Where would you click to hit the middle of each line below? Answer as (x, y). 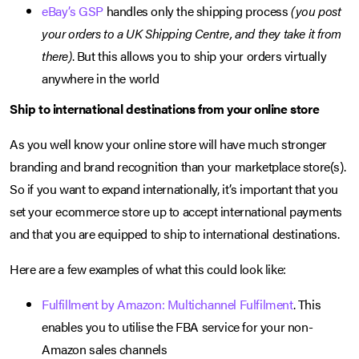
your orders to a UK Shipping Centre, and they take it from (192, 34)
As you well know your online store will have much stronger (168, 144)
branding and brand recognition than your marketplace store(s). (178, 167)
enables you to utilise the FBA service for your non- (177, 327)
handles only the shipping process (198, 11)
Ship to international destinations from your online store (165, 109)
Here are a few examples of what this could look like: (148, 269)
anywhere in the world (101, 79)
